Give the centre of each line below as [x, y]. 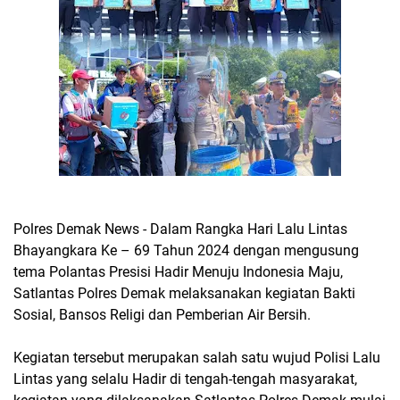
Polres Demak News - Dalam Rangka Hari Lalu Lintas [180, 229]
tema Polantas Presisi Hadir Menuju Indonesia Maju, [178, 272]
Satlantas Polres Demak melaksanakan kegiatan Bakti [184, 293]
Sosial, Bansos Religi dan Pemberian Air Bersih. [162, 315]
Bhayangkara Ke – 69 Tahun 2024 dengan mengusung [186, 250]
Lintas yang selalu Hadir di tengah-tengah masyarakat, [185, 379]
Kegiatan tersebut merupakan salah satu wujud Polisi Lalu [197, 358]
